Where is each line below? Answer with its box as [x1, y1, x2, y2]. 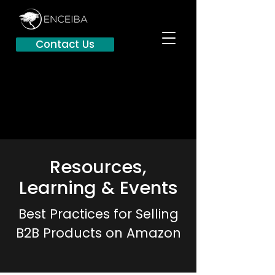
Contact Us [36, 37, 95, 52]
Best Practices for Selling [18, 205, 179, 223]
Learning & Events [18, 176, 178, 200]
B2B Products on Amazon [15, 224, 181, 242]
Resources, [50, 155, 147, 179]
